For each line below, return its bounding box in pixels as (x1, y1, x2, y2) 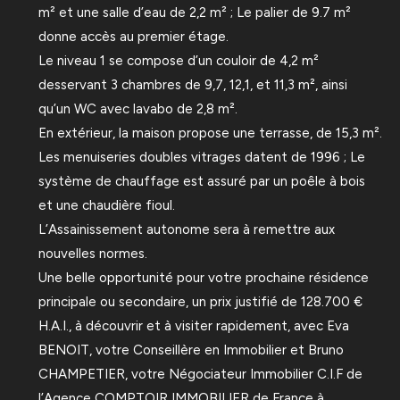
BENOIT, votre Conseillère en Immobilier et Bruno (37, 341, 344, 358)
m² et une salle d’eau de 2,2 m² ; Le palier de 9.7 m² (37, 4, 351, 21)
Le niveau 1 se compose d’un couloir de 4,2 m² (37, 52, 319, 69)
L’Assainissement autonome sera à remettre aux (37, 221, 335, 237)
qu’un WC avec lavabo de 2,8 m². (37, 100, 237, 117)
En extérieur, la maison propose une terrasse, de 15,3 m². (37, 124, 382, 141)
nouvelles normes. (37, 245, 147, 262)
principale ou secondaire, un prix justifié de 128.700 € (37, 293, 362, 310)
